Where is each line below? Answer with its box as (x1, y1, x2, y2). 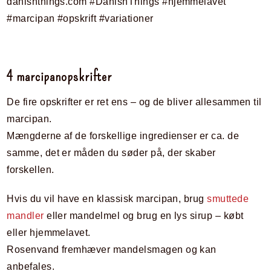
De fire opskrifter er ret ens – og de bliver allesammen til (7, 97, 262, 108)
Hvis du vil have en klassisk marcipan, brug (7, 194, 207, 204)
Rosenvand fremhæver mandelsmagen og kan (7, 244, 217, 255)
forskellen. (7, 165, 54, 175)
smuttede (207, 194, 249, 204)
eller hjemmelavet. (7, 227, 91, 238)
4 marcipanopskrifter (7, 67, 113, 86)
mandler (7, 211, 44, 221)
